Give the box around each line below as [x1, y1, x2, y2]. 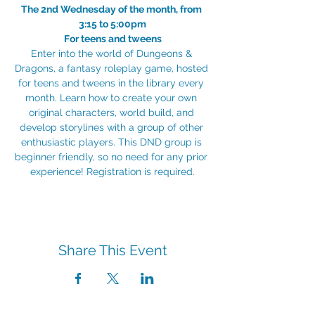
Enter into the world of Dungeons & [30, 48, 195, 59]
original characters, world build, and [28, 107, 197, 118]
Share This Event [58, 242, 167, 259]
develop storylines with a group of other [19, 122, 206, 133]
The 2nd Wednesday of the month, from [21, 4, 204, 15]
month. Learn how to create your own [25, 92, 200, 103]
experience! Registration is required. [30, 166, 195, 177]
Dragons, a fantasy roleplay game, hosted [14, 63, 211, 74]
